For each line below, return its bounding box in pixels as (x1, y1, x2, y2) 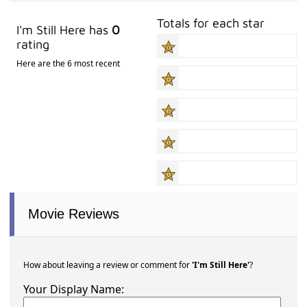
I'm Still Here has (16, 22, 112, 37)
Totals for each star (157, 15, 265, 30)
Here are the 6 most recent (16, 57, 121, 69)
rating (16, 36, 50, 51)
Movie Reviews (28, 206, 120, 221)
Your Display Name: (23, 281, 125, 297)
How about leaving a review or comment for (23, 258, 193, 271)
